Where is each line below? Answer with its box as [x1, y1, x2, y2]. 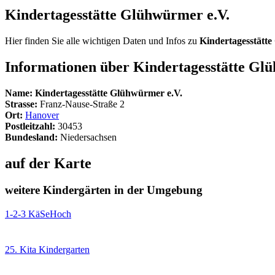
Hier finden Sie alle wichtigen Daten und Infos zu [5, 35, 199, 46]
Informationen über [5, 58, 133, 75]
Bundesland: [5, 131, 58, 142]
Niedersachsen [58, 131, 117, 142]
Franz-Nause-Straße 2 [40, 98, 125, 109]
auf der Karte [5, 155, 91, 171]
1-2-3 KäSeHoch [5, 209, 71, 220]
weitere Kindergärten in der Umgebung [5, 184, 203, 197]
